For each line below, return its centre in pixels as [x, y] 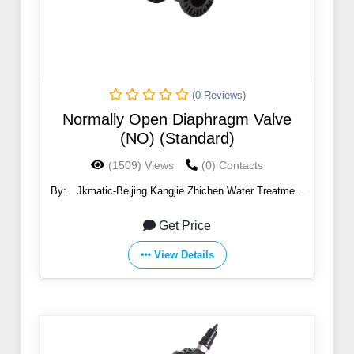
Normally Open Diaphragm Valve [177, 120]
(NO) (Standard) [177, 139]
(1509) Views [141, 166]
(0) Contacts [232, 166]
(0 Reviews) [218, 96]
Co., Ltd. [173, 206]
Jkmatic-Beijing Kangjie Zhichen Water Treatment [190, 191]
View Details [184, 255]
